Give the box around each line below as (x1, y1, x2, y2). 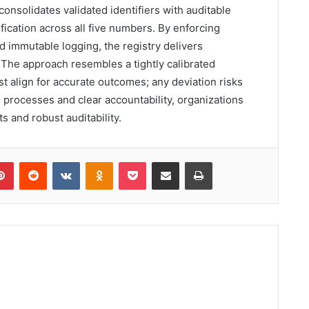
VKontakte (79, 155, 123, 167)
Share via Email (179, 155, 201, 167)
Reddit (46, 155, 74, 167)
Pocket (146, 155, 175, 167)
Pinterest (13, 155, 52, 167)
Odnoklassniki (112, 155, 172, 167)
